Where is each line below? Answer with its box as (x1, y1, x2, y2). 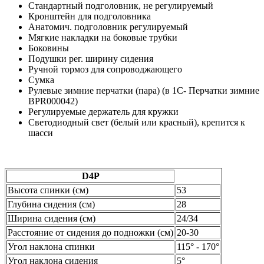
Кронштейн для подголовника (28, 11, 151, 22)
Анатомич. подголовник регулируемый (28, 22, 188, 32)
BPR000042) (28, 96, 78, 107)
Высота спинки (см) (8, 185, 88, 196)
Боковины (28, 43, 69, 54)
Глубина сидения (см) (8, 199, 95, 210)
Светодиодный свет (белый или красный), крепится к (28, 117, 247, 128)
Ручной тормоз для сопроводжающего (28, 64, 182, 75)
